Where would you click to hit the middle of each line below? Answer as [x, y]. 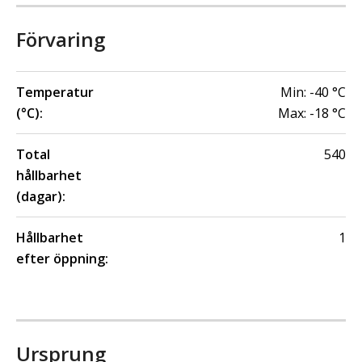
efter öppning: [62, 258]
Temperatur [55, 92]
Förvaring [61, 39]
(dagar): [41, 196]
